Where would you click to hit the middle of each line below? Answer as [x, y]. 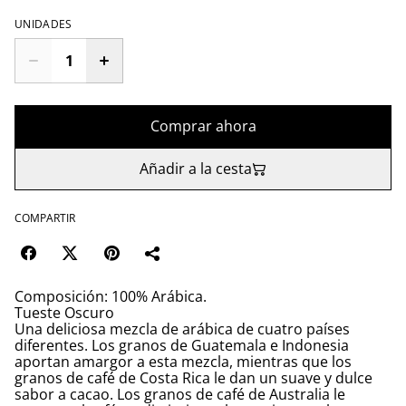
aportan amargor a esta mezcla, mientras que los [183, 362]
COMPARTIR [45, 218]
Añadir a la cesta [196, 169]
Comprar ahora [203, 126]
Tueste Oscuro [64, 313]
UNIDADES [43, 24]
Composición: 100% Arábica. [111, 297]
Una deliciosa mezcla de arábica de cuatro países [182, 329]
